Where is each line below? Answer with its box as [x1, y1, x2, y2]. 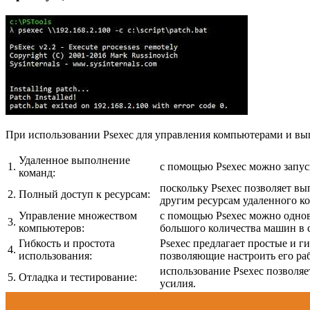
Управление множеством [19, 209, 137, 221]
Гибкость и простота [19, 237, 115, 249]
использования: [19, 249, 92, 262]
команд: [19, 166, 55, 179]
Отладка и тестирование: [19, 271, 137, 283]
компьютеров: [19, 221, 84, 234]
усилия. [160, 277, 196, 289]
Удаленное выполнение [19, 154, 130, 166]
